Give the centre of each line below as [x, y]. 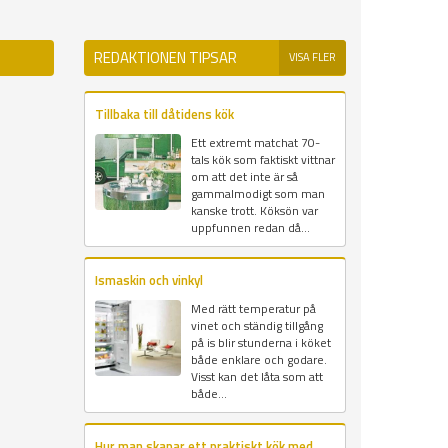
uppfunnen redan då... [250, 228]
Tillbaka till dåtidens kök [164, 114]
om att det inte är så [244, 177]
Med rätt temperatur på [253, 309]
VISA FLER [312, 57]
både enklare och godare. [258, 360]
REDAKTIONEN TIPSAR [165, 58]
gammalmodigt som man [257, 194]
